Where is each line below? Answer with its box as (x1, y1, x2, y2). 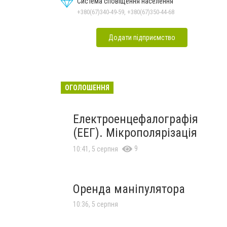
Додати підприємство (108, 33, 175, 42)
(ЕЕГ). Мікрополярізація (73, 125, 197, 140)
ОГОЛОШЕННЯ (65, 83, 109, 92)
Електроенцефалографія (73, 111, 198, 126)
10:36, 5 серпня (73, 200, 118, 208)
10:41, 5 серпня (73, 144, 118, 153)
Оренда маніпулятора (73, 181, 185, 196)
